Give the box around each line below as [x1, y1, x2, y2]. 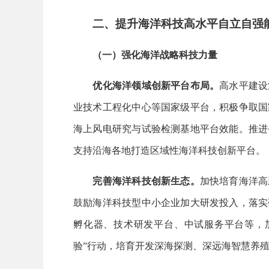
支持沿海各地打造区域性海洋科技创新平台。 [73, 145, 265, 156]
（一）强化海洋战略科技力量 [92, 49, 217, 60]
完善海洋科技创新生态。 [92, 175, 200, 186]
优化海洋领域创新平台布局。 [92, 80, 220, 91]
